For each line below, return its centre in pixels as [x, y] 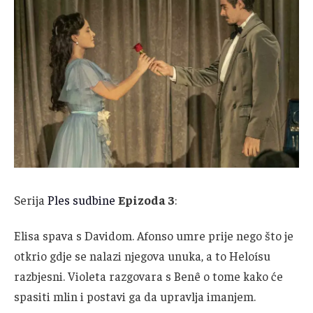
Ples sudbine [81, 199]
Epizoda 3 [146, 199]
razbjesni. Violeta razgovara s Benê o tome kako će [148, 276]
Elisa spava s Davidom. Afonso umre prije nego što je [154, 236]
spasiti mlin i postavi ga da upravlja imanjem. [135, 297]
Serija [31, 199]
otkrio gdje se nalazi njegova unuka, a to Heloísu [142, 256]
